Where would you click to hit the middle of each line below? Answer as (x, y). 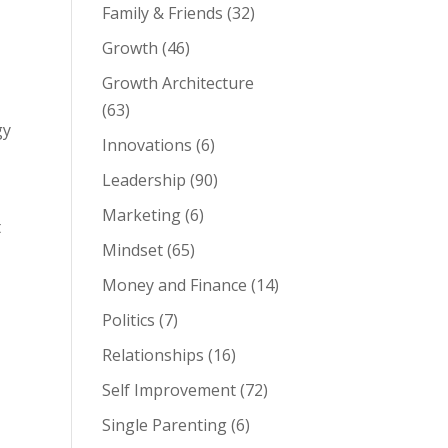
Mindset (132, 250)
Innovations (146, 145)
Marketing (141, 215)
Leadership (143, 180)
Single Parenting (164, 425)
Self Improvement (168, 390)
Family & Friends (162, 13)
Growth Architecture (177, 83)
